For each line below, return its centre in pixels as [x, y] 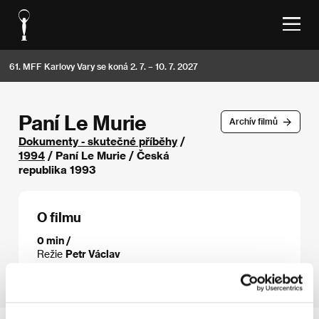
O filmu [59, 217]
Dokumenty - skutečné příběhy [98, 141]
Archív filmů [253, 121]
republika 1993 [57, 169]
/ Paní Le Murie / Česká [107, 155]
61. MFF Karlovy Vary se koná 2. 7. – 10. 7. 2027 [104, 66]
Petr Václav [93, 253]
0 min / [54, 240]
